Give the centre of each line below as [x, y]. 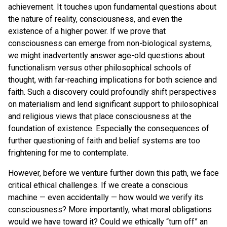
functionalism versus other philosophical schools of [100, 67]
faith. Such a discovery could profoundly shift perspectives [112, 92]
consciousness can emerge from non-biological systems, [110, 43]
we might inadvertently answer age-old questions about [106, 55]
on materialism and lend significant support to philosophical [113, 104]
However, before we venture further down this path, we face [113, 173]
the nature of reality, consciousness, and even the [95, 19]
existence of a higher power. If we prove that [87, 31]
